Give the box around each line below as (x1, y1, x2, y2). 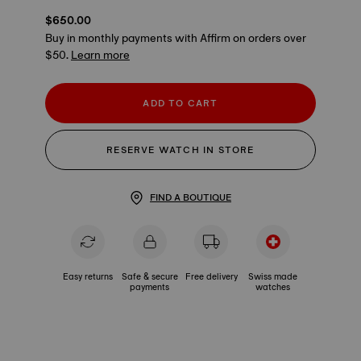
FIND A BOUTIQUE (150, 189, 231, 205)
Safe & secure (121, 269, 178, 284)
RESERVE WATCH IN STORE (106, 142, 255, 158)
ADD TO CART (143, 95, 218, 111)
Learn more (71, 45, 130, 64)
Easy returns (63, 269, 114, 284)
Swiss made (248, 269, 298, 284)
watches (255, 280, 291, 294)
